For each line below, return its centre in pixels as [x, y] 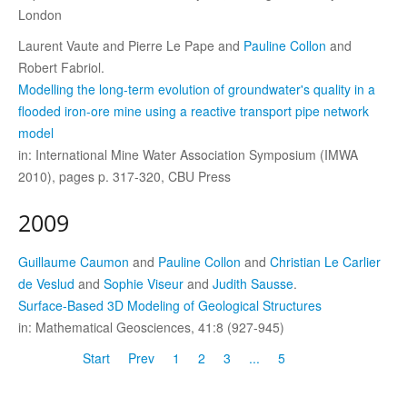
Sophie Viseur [144, 283]
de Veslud [46, 283]
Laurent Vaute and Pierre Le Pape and [131, 45]
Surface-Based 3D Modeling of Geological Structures [170, 305]
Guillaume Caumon [74, 261]
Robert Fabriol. [61, 67]
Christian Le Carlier [325, 261]
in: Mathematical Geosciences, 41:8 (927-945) [151, 327]
